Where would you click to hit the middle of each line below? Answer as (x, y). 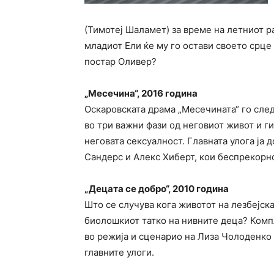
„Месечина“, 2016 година (141, 93)
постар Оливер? (120, 61)
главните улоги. (119, 252)
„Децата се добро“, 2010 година (157, 189)
